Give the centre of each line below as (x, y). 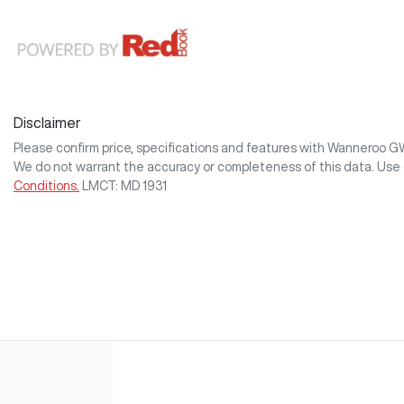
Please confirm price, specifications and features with (170, 147)
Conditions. (46, 185)
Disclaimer (47, 122)
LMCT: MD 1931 (124, 185)
